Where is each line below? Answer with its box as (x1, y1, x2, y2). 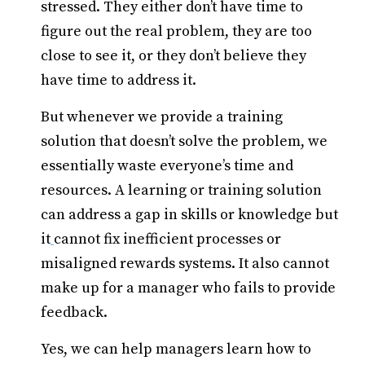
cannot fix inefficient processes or (54, 230, 281, 248)
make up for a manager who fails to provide (41, 279, 336, 297)
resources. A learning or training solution (41, 181, 322, 200)
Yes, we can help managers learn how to (41, 340, 311, 358)
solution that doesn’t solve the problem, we (41, 132, 328, 151)
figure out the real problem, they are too (41, 22, 312, 41)
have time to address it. (41, 71, 196, 90)
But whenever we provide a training (41, 108, 283, 126)
